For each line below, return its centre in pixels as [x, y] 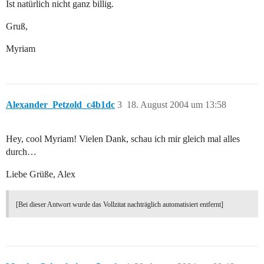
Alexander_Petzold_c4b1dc [60, 105]
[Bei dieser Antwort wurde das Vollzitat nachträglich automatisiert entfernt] [120, 205]
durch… [21, 152]
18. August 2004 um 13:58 [176, 105]
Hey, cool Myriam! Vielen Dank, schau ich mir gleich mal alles [123, 139]
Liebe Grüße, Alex [41, 174]
